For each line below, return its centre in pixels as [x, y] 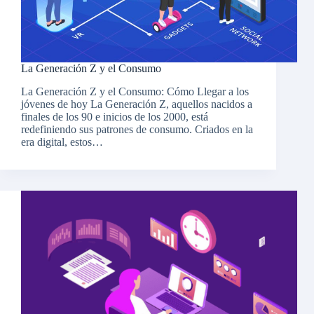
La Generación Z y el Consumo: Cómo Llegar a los [135, 92]
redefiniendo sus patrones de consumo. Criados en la [137, 130]
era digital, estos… [62, 142]
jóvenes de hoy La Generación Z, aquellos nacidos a [137, 104]
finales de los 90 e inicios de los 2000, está [115, 117]
